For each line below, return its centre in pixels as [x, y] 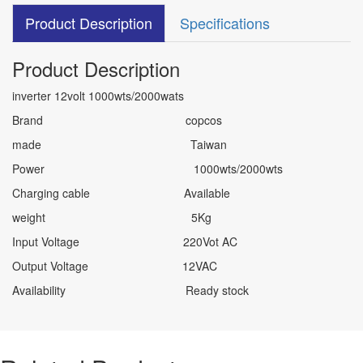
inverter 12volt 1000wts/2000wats [98, 96]
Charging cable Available [121, 193]
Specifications [225, 23]
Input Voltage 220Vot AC [125, 242]
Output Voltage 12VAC [115, 266]
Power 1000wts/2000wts [147, 169]
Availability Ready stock [130, 290]
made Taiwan [120, 145]
